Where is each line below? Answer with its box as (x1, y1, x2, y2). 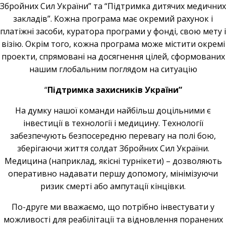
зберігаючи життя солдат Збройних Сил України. (17, 143, 209, 154)
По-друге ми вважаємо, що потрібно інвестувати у (12, 201, 214, 212)
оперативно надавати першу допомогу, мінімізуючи (8, 168, 218, 179)
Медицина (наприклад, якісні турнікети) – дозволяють (4, 155, 222, 166)
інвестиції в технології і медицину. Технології (23, 118, 203, 129)
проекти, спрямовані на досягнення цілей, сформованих (1, 51, 225, 62)
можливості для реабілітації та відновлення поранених (3, 214, 223, 225)
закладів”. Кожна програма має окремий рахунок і (13, 13, 213, 24)
